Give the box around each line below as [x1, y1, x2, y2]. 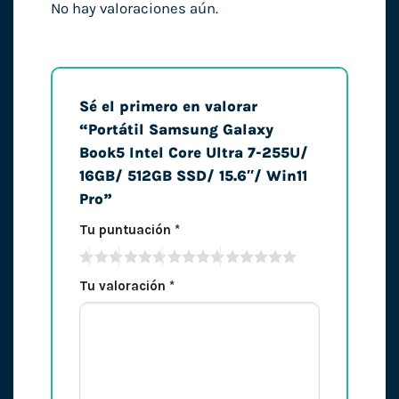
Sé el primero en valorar [78, 98, 257, 116]
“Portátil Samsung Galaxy [78, 121, 273, 139]
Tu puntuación [78, 221, 175, 238]
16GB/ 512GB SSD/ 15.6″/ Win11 [78, 167, 307, 185]
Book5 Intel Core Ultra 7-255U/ [78, 144, 308, 162]
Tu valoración [78, 277, 169, 294]
